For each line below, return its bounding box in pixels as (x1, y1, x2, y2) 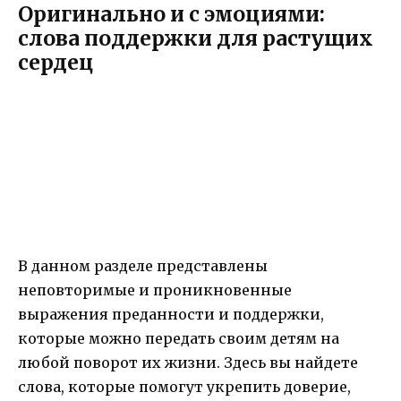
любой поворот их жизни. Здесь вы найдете (18, 353, 358, 371)
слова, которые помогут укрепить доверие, (18, 377, 351, 396)
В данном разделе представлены (18, 256, 268, 275)
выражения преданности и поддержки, (18, 304, 324, 323)
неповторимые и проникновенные (18, 280, 292, 299)
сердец (18, 48, 94, 75)
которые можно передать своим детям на (18, 328, 339, 347)
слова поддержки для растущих (18, 24, 373, 51)
